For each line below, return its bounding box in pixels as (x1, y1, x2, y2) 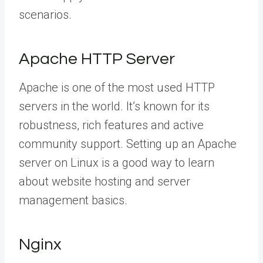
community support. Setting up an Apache (19, 136, 237, 151)
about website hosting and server (19, 174, 190, 188)
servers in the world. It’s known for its (19, 99, 210, 113)
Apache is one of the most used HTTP (19, 80, 215, 95)
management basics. (19, 193, 127, 207)
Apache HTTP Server (19, 50, 175, 68)
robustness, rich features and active (19, 117, 204, 132)
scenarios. (19, 7, 72, 22)
